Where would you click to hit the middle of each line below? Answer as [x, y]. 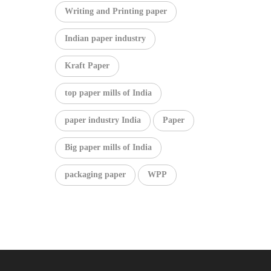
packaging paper [95, 175]
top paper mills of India [108, 93]
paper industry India [103, 120]
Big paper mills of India [108, 148]
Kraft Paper [87, 66]
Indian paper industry [105, 39]
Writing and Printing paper [116, 11]
